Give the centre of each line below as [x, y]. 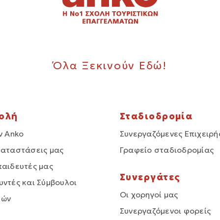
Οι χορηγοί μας [149, 195]
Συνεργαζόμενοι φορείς [165, 211]
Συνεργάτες [150, 177]
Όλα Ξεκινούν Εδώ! [110, 66]
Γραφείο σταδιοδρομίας [167, 150]
